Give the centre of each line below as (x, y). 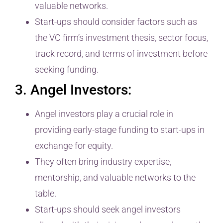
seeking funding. (67, 69)
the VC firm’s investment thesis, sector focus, (121, 37)
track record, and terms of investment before (121, 53)
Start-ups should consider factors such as (116, 21)
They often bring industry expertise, (103, 161)
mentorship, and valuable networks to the (115, 177)
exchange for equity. (74, 145)
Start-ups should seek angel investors (108, 209)
